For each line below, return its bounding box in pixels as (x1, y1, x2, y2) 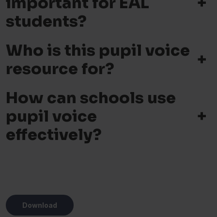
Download (22, 201, 57, 210)
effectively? (6, 125, 102, 145)
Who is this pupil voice (6, 41, 190, 61)
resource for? (6, 59, 114, 79)
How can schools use (6, 88, 176, 108)
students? (6, 12, 87, 31)
